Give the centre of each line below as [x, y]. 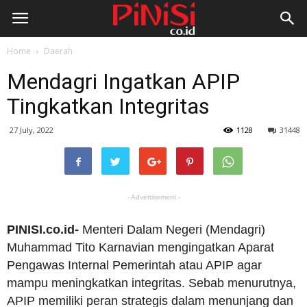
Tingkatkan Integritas [108, 106]
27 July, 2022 [32, 130]
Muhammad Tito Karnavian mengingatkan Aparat [140, 247]
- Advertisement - [153, 197]
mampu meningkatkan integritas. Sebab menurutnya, [151, 283]
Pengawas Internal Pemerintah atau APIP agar [134, 265]
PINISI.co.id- [43, 230]
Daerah [58, 51]
